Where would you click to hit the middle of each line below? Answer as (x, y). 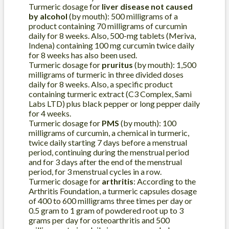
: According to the (165, 181)
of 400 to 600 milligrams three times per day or (110, 201)
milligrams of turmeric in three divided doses (106, 75)
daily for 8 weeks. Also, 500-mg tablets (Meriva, (112, 36)
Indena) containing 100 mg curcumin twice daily (111, 45)
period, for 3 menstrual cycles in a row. (95, 172)
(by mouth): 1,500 (165, 65)
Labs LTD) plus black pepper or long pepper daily (114, 104)
